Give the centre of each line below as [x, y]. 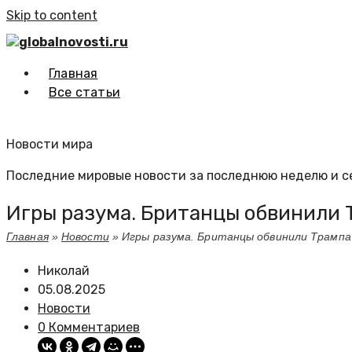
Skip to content [52, 15]
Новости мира [49, 144]
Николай [64, 271]
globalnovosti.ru [73, 42]
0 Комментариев [89, 327]
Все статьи [84, 92]
